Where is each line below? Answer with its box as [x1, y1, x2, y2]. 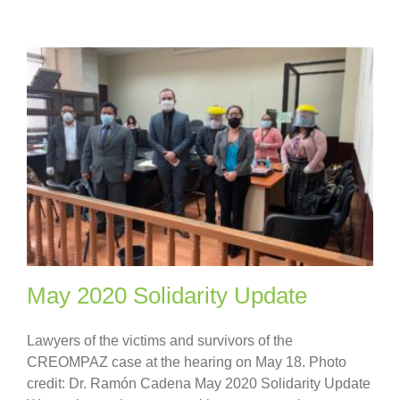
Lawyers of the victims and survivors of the [27, 332, 293, 348]
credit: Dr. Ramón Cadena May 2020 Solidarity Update [27, 375, 371, 391]
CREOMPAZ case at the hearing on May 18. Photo [27, 354, 346, 370]
